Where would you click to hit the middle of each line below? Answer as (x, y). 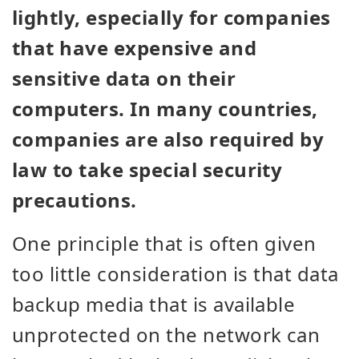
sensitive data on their (124, 78)
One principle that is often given (164, 243)
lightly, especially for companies (171, 17)
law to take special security (147, 169)
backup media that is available (154, 304)
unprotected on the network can (166, 335)
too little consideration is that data (175, 274)
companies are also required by (168, 139)
